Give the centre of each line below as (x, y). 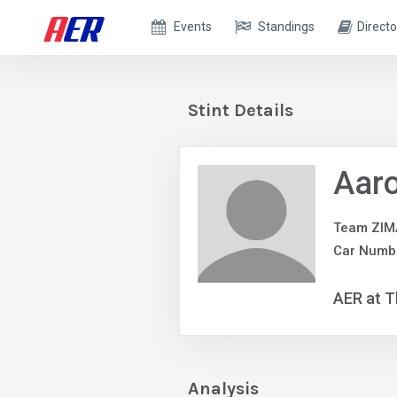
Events (193, 27)
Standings (287, 27)
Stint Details (241, 110)
